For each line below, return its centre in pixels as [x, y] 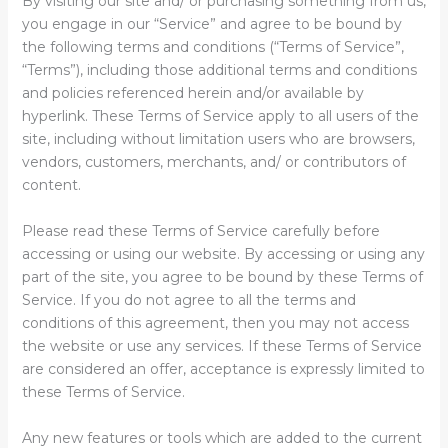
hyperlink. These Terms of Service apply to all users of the [220, 116]
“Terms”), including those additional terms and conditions [219, 70]
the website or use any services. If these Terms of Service [221, 346]
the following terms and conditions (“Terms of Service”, [212, 47]
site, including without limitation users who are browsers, [218, 139]
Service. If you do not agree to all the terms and [188, 300]
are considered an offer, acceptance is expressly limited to [223, 369]
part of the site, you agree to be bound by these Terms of [222, 277]
